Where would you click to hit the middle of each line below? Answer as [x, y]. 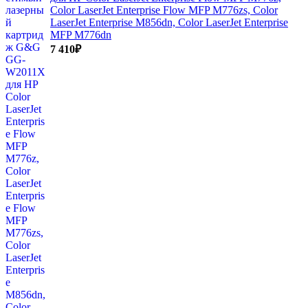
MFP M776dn [81, 35]
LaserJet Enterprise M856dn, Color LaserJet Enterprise [169, 22]
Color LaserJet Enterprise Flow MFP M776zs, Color [164, 10]
